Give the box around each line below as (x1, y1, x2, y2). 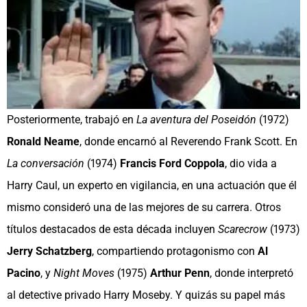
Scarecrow (218, 223, 267, 236)
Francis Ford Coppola (120, 157, 225, 171)
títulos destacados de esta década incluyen (7, 223, 218, 236)
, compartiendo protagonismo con (92, 245, 258, 258)
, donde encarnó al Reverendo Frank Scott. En (79, 135, 297, 149)
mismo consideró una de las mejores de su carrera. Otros (7, 201, 281, 214)
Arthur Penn (150, 267, 210, 280)
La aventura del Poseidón (136, 113, 256, 127)
